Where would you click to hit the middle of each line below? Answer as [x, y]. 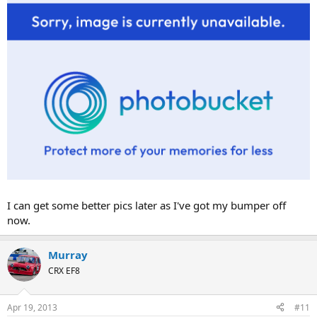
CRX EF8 [64, 271]
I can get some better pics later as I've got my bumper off [146, 206]
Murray [68, 255]
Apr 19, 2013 [32, 307]
